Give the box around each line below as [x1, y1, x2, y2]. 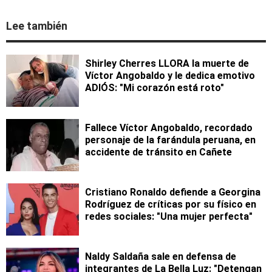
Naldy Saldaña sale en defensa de [85, 251, 236, 263]
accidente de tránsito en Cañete [85, 146, 232, 158]
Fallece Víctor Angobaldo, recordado [85, 122, 253, 134]
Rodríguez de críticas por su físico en [85, 199, 256, 211]
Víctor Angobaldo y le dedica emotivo [85, 70, 255, 82]
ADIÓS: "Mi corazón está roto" [85, 82, 224, 94]
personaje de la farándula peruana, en [85, 134, 256, 146]
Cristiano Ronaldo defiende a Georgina [85, 186, 260, 199]
